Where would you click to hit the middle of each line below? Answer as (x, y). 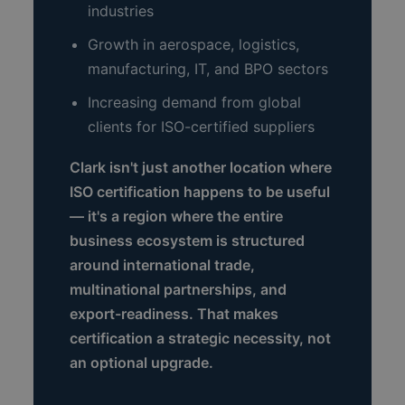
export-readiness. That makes (174, 314)
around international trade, (163, 265)
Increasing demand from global (195, 103)
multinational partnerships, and (179, 290)
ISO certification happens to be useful (200, 192)
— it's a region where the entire (177, 217)
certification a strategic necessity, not (201, 339)
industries (121, 11)
